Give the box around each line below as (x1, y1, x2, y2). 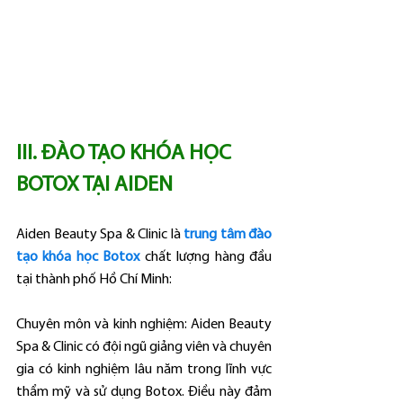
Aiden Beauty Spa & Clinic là (16, 228, 184, 242)
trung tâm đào (184, 228, 272, 242)
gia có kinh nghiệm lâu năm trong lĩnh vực (16, 363, 272, 377)
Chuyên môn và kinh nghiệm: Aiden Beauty (16, 318, 272, 332)
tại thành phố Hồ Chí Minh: (16, 273, 172, 287)
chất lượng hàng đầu (139, 250, 273, 264)
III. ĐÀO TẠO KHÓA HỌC (16, 143, 236, 165)
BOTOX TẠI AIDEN (16, 175, 177, 196)
